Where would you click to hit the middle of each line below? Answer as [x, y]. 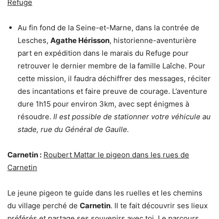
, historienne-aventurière [153, 40]
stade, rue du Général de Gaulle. [73, 129]
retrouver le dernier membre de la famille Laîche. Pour [111, 66]
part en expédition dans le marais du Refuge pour [103, 53]
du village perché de [44, 205]
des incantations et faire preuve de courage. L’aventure [112, 91]
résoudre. [35, 116]
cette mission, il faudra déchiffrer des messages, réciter [114, 78]
